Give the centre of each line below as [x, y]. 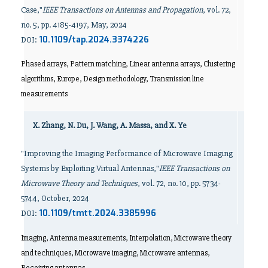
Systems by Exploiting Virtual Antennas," [90, 169]
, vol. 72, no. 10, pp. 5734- [179, 184]
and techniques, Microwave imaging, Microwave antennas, [115, 253]
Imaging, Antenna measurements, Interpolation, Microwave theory [126, 238]
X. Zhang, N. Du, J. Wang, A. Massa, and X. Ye [110, 126]
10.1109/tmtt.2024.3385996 [98, 214]
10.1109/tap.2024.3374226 [94, 40]
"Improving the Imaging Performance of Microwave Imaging [127, 154]
